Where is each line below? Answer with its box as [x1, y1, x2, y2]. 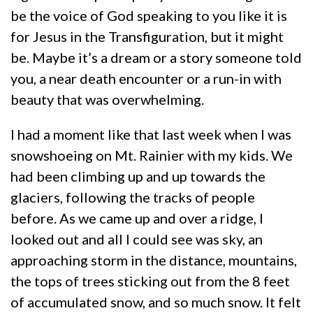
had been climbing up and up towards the [10, 167, 265, 184]
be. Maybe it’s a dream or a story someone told [10, 48, 302, 66]
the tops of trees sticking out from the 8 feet [10, 272, 290, 289]
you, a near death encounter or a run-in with [10, 69, 282, 87]
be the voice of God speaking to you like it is [10, 6, 287, 24]
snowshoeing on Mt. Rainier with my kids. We [10, 146, 293, 163]
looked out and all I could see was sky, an [10, 230, 263, 247]
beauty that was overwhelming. [10, 90, 204, 108]
